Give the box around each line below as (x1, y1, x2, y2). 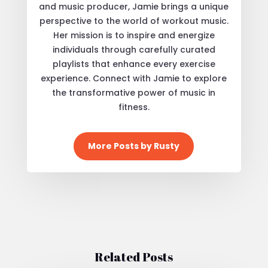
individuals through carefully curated (52, 43, 215, 56)
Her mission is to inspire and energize (53, 29, 215, 41)
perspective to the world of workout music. (39, 14, 229, 27)
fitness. (118, 100, 150, 113)
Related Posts (95, 248, 173, 265)
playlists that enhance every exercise (52, 57, 215, 70)
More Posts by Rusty (88, 139, 180, 152)
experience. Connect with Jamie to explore (41, 72, 227, 84)
